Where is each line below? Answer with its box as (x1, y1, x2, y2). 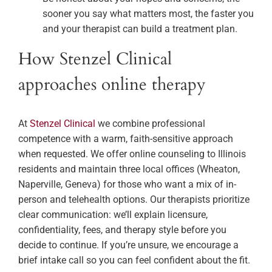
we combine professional (95, 117, 205, 129)
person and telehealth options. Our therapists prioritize (18, 193, 250, 205)
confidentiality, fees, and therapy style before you (18, 223, 226, 236)
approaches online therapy (18, 73, 206, 97)
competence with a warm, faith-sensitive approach (18, 132, 233, 144)
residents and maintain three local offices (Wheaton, (18, 163, 240, 175)
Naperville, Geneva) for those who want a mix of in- (18, 178, 236, 190)
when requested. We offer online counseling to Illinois (18, 148, 246, 160)
